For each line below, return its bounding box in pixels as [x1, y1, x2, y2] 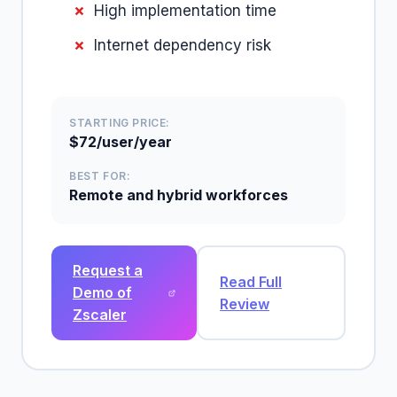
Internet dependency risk [94, 36, 271, 54]
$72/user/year [69, 133, 172, 151]
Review [220, 294, 269, 313]
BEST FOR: [69, 169, 131, 183]
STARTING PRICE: [69, 116, 170, 129]
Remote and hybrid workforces [69, 186, 288, 204]
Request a [73, 261, 143, 279]
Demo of [73, 284, 132, 301]
